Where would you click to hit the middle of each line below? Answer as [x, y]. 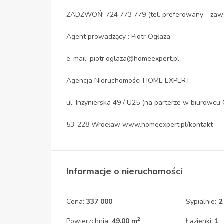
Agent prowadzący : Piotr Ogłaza [118, 37]
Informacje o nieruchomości [124, 172]
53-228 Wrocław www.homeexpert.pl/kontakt [140, 125]
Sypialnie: [202, 202]
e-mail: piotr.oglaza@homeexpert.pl [123, 59]
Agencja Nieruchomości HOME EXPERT [128, 81]
